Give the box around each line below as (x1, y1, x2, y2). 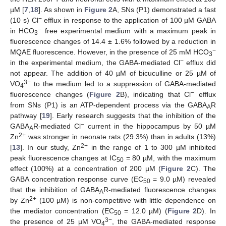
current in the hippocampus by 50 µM (84, 122, 216, 130)
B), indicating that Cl (120, 90, 191, 98)
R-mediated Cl (33, 122, 81, 130)
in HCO (10, 26, 35, 35)
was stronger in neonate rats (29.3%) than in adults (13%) (26, 132, 216, 141)
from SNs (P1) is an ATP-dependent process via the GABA (10, 100, 207, 109)
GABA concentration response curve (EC (10, 175, 143, 183)
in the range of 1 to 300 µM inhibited (88, 143, 216, 151)
